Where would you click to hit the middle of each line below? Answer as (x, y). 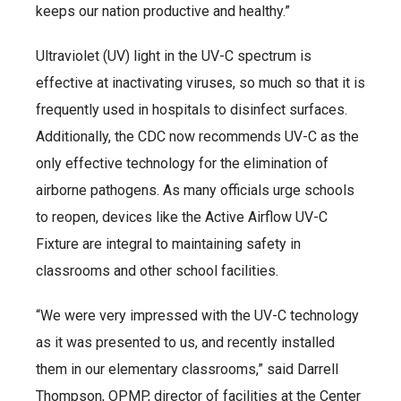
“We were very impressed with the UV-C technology (197, 316)
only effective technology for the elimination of (182, 164)
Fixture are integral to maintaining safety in (168, 244)
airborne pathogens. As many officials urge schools (195, 191)
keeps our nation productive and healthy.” (163, 12)
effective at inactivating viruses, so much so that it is (200, 83)
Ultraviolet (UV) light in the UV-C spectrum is (174, 56)
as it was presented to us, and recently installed (185, 343)
